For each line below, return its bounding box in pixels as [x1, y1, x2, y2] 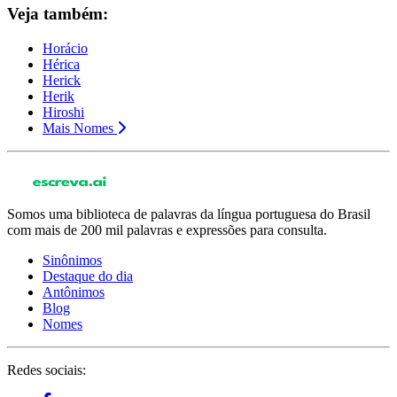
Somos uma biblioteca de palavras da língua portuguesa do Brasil [7, 206, 370, 222]
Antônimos [43, 284, 105, 300]
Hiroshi [43, 105, 84, 121]
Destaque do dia [43, 269, 133, 284]
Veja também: [7, 4, 108, 24]
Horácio [43, 41, 88, 57]
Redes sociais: [7, 362, 86, 378]
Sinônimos [43, 253, 102, 269]
